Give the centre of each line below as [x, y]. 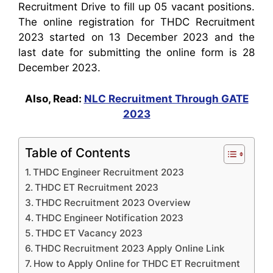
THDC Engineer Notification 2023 [110, 218]
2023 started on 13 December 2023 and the [136, 37]
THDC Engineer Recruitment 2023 [109, 172]
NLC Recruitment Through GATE [166, 98]
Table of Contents [78, 153]
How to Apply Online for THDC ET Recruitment [137, 264]
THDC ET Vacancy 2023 [89, 233]
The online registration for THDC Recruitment [136, 22]
